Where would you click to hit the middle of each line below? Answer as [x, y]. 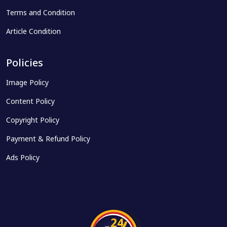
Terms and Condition [41, 13]
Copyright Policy [33, 121]
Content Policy [30, 102]
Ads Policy [23, 158]
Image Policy [27, 83]
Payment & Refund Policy [48, 140]
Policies [25, 64]
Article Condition [33, 32]
